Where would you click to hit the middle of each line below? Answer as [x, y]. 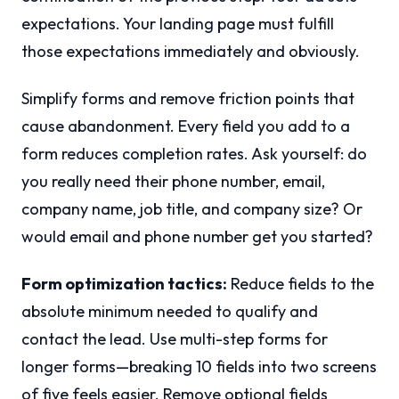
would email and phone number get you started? [197, 237]
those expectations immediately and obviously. [191, 52]
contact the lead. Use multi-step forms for [175, 339]
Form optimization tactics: [124, 284]
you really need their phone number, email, [173, 182]
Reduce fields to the [301, 284]
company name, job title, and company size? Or [192, 209]
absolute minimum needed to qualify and [170, 312]
